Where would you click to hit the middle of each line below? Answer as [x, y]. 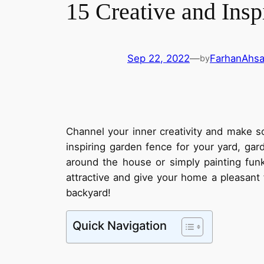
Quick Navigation [120, 225]
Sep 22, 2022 [159, 59]
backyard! [88, 192]
